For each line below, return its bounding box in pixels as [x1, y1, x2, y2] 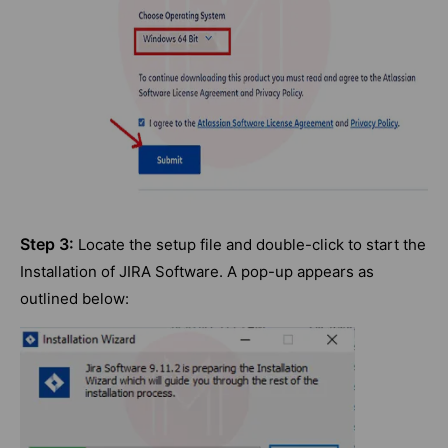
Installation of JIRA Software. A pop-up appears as [20, 262, 374, 282]
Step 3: [20, 234, 74, 255]
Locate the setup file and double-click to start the [74, 235, 426, 255]
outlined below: [20, 289, 129, 309]
